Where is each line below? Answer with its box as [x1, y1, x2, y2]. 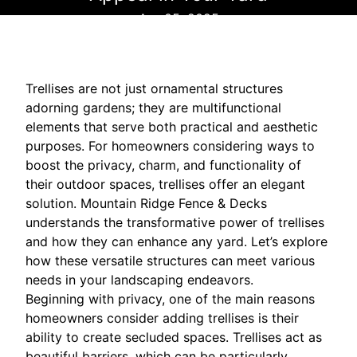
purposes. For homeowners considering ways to [25, 138, 315, 155]
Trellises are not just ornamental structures [25, 80, 283, 97]
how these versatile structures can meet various [25, 253, 315, 269]
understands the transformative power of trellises [25, 214, 324, 231]
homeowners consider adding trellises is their [25, 310, 299, 327]
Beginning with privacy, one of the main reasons [25, 291, 315, 308]
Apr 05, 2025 [138, 10, 219, 27]
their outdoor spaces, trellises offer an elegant [25, 176, 305, 193]
